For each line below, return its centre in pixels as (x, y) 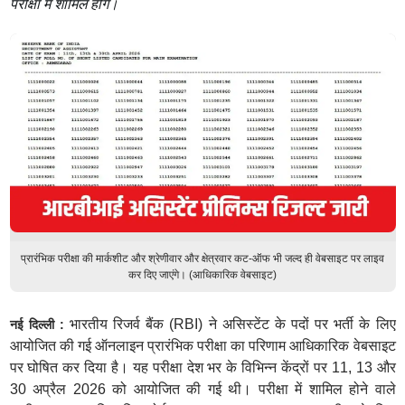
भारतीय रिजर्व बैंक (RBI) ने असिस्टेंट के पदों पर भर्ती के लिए (232, 324)
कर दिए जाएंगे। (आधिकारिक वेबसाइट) (202, 275)
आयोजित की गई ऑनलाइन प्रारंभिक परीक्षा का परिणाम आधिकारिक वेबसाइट (202, 346)
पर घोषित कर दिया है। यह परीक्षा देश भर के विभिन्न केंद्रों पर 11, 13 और (202, 367)
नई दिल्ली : (39, 325)
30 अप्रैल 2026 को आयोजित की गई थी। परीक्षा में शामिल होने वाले (202, 389)
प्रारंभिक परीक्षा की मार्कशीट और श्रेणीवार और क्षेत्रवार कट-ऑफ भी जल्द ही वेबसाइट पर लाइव (202, 259)
